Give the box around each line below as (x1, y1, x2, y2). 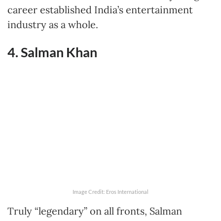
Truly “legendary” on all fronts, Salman (7, 204, 182, 217)
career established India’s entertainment (7, 3, 193, 16)
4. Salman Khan (7, 43, 97, 60)
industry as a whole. (7, 18, 98, 31)
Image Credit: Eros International (73, 188, 148, 195)
